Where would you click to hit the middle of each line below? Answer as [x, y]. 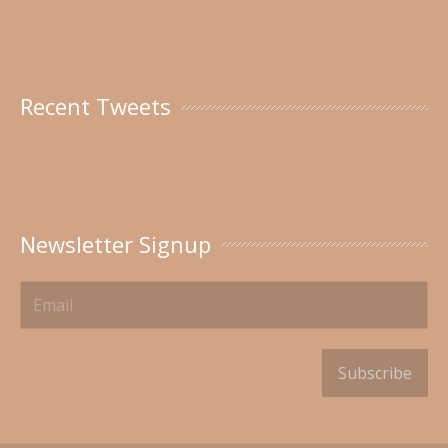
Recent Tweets [95, 106]
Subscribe [375, 372]
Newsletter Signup [115, 243]
